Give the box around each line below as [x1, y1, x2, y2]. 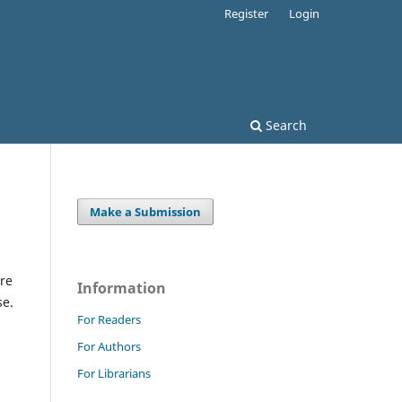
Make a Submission [90, 203, 202, 220]
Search [262, 116, 307, 134]
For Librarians [77, 364, 151, 381]
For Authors [77, 337, 141, 354]
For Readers [77, 310, 141, 328]
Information [77, 277, 166, 298]
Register [224, 4, 269, 22]
